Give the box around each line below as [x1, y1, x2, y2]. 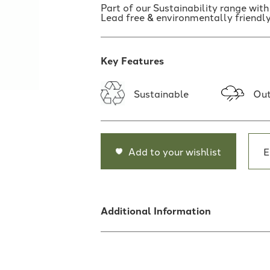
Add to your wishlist [128, 145, 222, 158]
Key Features [101, 54, 164, 67]
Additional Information [101, 204, 211, 218]
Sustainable [134, 87, 189, 100]
